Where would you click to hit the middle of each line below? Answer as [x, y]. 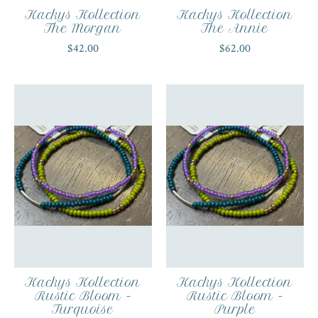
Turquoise [83, 309]
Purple [235, 309]
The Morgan [83, 28]
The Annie [235, 28]
